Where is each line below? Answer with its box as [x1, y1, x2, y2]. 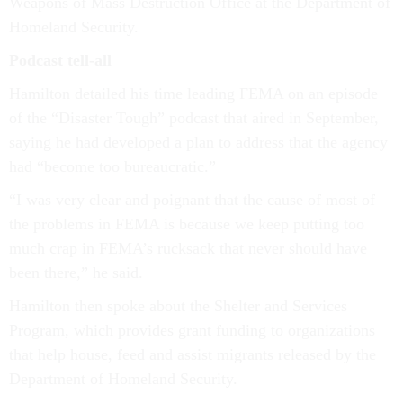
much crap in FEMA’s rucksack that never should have [9, 239, 367, 258]
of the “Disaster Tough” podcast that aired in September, [9, 109, 379, 128]
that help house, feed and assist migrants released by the [9, 345, 376, 364]
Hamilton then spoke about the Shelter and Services [9, 297, 347, 316]
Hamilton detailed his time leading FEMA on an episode [9, 85, 378, 103]
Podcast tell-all [9, 51, 112, 70]
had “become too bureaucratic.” [9, 157, 216, 176]
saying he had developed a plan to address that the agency [9, 133, 388, 152]
